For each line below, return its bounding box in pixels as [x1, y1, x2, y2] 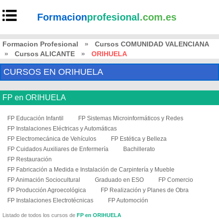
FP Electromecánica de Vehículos [7, 135, 96, 142]
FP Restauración [7, 156, 52, 163]
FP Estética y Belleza [111, 135, 167, 142]
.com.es [140, 12, 177, 22]
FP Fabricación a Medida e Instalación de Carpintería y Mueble [7, 166, 175, 173]
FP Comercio [158, 176, 193, 183]
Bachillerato [123, 146, 155, 153]
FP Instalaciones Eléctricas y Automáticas [7, 125, 117, 132]
